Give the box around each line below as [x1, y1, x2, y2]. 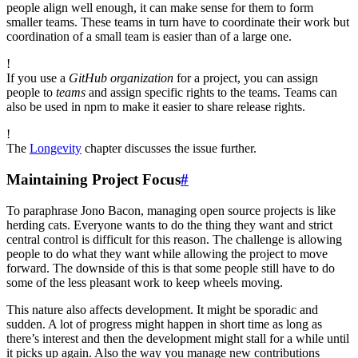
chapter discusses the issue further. [82, 141, 257, 156]
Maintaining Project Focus [6, 170, 181, 188]
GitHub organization [69, 71, 173, 86]
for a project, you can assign [173, 71, 318, 86]
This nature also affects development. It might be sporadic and [6, 302, 318, 316]
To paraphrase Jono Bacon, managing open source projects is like [6, 203, 336, 217]
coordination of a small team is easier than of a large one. [6, 30, 292, 44]
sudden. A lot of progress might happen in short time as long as [6, 316, 322, 331]
